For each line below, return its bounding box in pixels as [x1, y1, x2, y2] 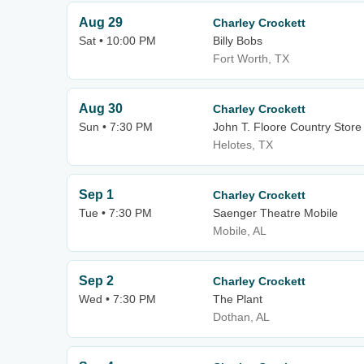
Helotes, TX [213, 138, 273, 151]
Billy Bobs [213, 34, 262, 47]
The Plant [213, 292, 262, 305]
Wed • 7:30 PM [79, 292, 156, 305]
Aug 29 [79, 15, 123, 29]
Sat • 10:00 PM [79, 34, 156, 47]
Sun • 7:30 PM [79, 120, 153, 133]
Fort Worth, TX [213, 52, 289, 65]
